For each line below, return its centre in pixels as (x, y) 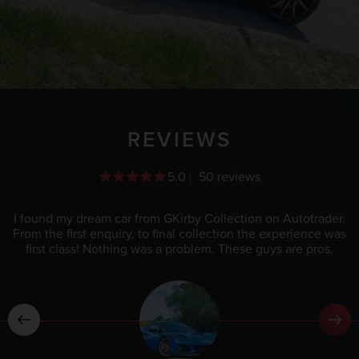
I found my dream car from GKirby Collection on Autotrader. (179, 218)
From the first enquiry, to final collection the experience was (179, 233)
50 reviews (229, 176)
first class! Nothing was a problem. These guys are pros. (179, 248)
